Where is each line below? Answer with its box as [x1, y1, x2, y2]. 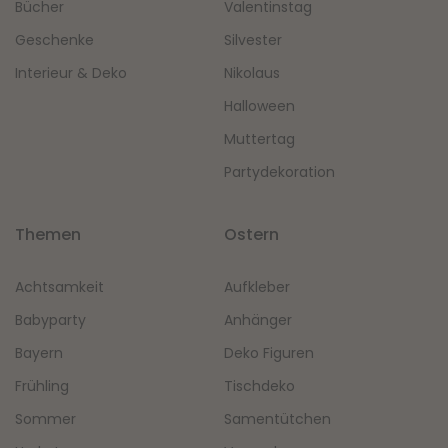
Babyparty [15, 310, 86, 331]
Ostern [224, 223, 279, 247]
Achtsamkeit [15, 277, 104, 298]
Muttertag [224, 129, 295, 150]
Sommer [15, 409, 76, 430]
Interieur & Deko [15, 63, 127, 84]
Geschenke [15, 30, 94, 51]
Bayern [15, 343, 63, 364]
